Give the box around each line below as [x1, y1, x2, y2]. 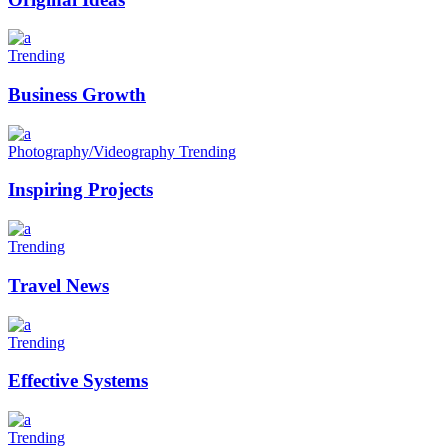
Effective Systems [8, 370, 148, 392]
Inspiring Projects [8, 179, 153, 201]
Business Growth [8, 84, 146, 106]
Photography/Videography [8, 142, 179, 160]
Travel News [8, 274, 109, 296]
